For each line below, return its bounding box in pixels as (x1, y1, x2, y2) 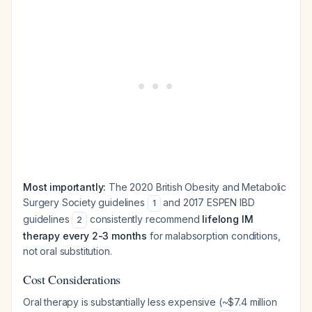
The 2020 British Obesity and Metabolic (106, 181, 287, 193)
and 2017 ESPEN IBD (160, 196, 255, 208)
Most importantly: (23, 181, 107, 193)
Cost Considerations (23, 271, 121, 288)
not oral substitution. (23, 245, 112, 257)
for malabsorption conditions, (147, 230, 281, 242)
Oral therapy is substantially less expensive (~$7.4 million (23, 296, 277, 308)
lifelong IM (202, 213, 253, 225)
